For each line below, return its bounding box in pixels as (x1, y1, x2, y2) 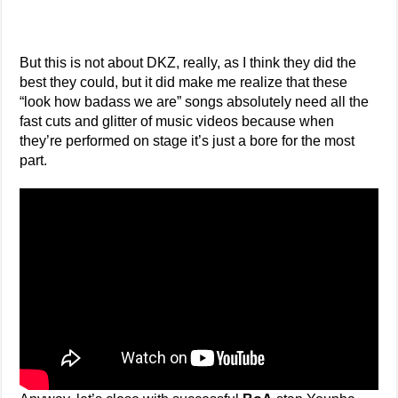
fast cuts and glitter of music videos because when (20, 113, 335, 129)
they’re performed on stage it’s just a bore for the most (20, 132, 355, 148)
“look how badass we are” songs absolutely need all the (20, 93, 370, 109)
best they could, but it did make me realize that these (20, 74, 348, 90)
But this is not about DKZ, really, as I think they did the (20, 54, 357, 70)
